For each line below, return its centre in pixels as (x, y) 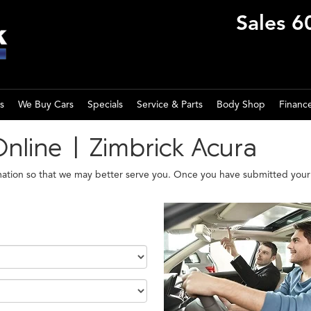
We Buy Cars (46, 104)
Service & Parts (170, 104)
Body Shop (241, 104)
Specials (105, 104)
